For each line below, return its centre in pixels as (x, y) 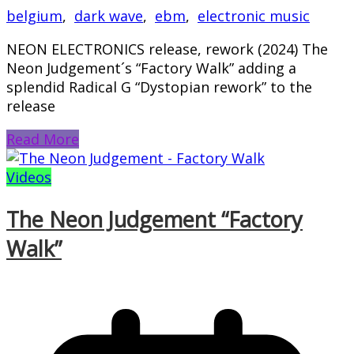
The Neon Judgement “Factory (154, 219)
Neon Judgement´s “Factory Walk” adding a (151, 68)
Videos (29, 177)
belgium (34, 16)
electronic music (254, 16)
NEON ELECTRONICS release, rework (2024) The (167, 49)
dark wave (109, 16)
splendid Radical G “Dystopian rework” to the (159, 87)
